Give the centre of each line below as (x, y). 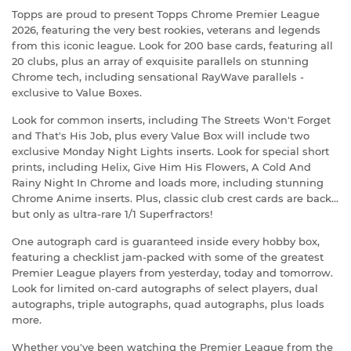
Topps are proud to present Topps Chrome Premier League (166, 14)
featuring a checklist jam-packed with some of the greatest (168, 257)
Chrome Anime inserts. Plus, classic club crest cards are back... (175, 198)
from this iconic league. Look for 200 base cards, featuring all (172, 45)
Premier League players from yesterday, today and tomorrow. (172, 272)
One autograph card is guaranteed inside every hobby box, (166, 241)
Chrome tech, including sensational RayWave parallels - (158, 76)
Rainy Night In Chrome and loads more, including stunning (168, 182)
